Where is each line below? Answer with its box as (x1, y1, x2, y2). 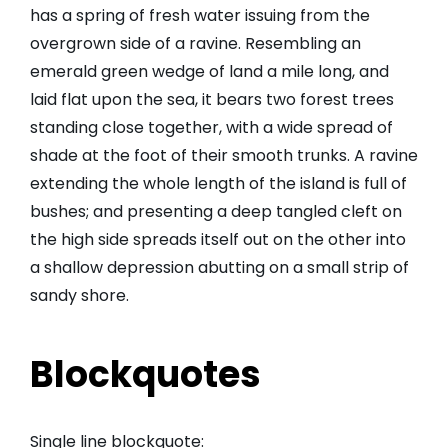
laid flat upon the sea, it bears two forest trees (30, 88, 394, 112)
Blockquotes (30, 349, 261, 401)
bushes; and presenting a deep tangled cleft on (30, 200, 402, 224)
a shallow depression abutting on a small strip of (30, 256, 409, 280)
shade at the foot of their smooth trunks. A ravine (30, 144, 418, 168)
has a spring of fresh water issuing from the (30, 4, 370, 28)
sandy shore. (30, 284, 129, 308)
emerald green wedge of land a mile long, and (30, 60, 389, 84)
